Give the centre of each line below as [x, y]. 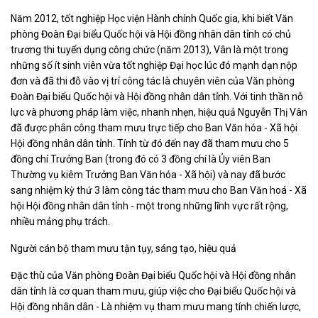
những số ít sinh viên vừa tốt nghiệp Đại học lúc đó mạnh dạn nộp [154, 65]
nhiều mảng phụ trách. [60, 221]
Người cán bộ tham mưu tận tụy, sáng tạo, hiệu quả [124, 248]
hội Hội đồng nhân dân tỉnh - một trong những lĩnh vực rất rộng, [149, 205]
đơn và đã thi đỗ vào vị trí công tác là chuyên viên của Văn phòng [153, 81]
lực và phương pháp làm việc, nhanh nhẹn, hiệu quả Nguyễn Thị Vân [159, 112]
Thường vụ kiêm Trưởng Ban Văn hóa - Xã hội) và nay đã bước [148, 174]
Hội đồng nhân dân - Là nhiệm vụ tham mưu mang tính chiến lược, [156, 306]
